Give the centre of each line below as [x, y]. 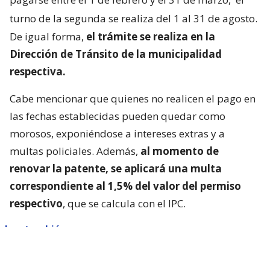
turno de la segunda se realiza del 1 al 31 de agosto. [133, 18]
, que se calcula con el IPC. [124, 203]
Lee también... [39, 229]
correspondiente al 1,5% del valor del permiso [125, 186]
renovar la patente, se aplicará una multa [116, 168]
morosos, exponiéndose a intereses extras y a [117, 133]
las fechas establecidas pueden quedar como [118, 116]
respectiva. [38, 71]
